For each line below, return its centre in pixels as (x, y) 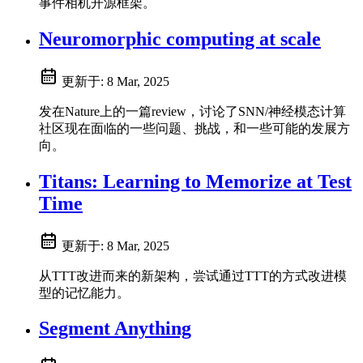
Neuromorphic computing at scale (180, 38)
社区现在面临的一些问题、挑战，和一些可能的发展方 (194, 128)
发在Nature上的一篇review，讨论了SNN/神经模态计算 (192, 111)
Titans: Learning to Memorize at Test (195, 181)
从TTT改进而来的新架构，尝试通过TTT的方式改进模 (193, 275)
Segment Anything (115, 329)
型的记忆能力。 (84, 293)
